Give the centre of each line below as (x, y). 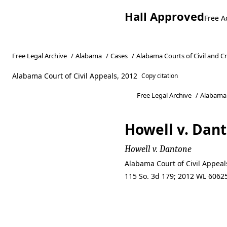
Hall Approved (164, 16)
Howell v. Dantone (158, 149)
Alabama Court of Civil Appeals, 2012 (75, 76)
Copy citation (160, 76)
